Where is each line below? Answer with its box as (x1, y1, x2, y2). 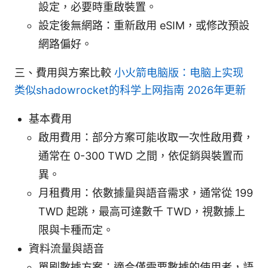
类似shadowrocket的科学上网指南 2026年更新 (14, 84, 246, 97)
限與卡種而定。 (38, 224, 114, 237)
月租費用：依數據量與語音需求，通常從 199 (38, 187, 253, 200)
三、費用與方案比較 (14, 66, 114, 80)
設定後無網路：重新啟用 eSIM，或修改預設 (38, 19, 249, 32)
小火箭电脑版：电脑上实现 (114, 66, 243, 80)
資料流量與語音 (29, 242, 104, 255)
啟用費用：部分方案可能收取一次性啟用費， (38, 131, 254, 144)
